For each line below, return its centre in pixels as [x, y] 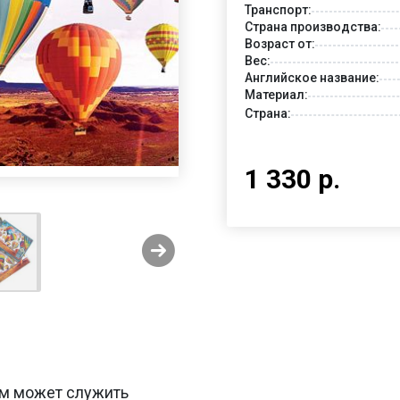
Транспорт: [278, 9]
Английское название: [312, 77]
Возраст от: [280, 43]
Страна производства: [313, 26]
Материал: [276, 94]
